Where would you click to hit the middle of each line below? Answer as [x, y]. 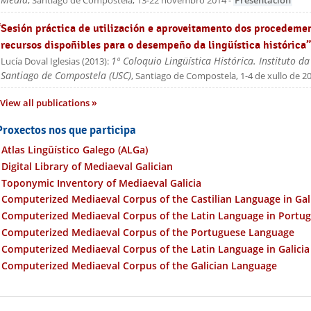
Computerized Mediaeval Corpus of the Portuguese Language [148, 233]
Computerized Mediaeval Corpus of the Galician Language [140, 265]
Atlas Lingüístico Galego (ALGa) [75, 150]
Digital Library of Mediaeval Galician [87, 166]
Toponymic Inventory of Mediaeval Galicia [102, 183]
